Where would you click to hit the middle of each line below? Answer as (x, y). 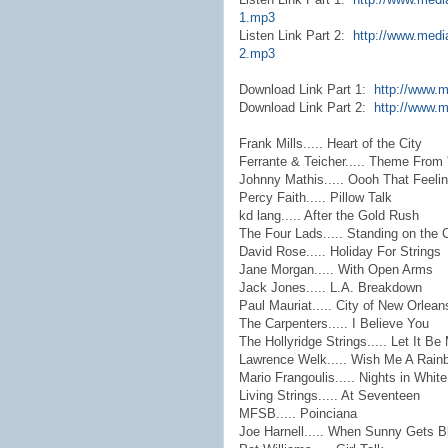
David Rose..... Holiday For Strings (340, 251)
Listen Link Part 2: (296, 35)
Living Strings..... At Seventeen (329, 395)
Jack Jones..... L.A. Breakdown (330, 287)
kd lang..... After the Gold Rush (329, 215)
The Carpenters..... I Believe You (334, 323)
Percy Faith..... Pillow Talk (315, 197)
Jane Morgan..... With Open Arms (336, 269)
